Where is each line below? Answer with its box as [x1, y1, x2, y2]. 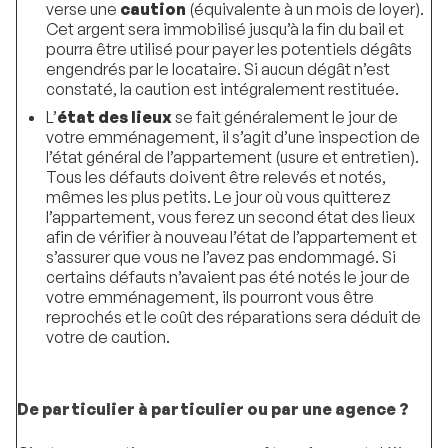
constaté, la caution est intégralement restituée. [45, 79, 399, 100]
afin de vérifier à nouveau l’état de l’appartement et [45, 227, 417, 248]
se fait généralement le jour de [171, 107, 398, 128]
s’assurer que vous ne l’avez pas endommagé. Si [45, 247, 396, 268]
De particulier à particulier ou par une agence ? [17, 399, 409, 420]
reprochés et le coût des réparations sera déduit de [45, 307, 421, 328]
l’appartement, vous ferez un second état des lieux [45, 207, 415, 228]
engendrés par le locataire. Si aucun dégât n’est [45, 59, 390, 80]
